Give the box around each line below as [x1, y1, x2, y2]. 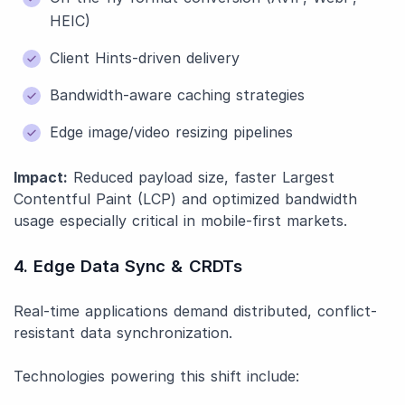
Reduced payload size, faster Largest [68, 168, 334, 186]
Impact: [14, 168, 68, 186]
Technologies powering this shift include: [14, 367, 299, 385]
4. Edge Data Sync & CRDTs [14, 256, 242, 276]
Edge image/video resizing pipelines [50, 123, 293, 141]
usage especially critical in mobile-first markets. [14, 212, 347, 230]
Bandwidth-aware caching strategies [50, 86, 305, 104]
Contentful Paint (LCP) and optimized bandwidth [14, 190, 357, 208]
